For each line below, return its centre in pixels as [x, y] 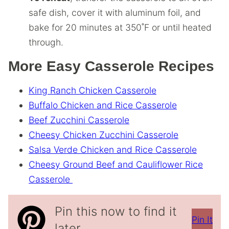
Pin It [202, 220]
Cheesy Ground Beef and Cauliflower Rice [116, 164]
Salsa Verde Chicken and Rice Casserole [113, 149]
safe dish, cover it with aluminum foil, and [115, 12]
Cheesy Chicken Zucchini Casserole [104, 134]
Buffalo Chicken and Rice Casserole [103, 105]
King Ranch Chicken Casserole [93, 90]
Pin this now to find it [116, 211]
